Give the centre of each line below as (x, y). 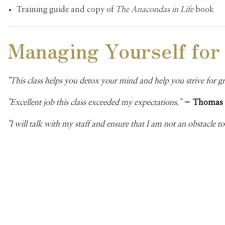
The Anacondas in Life (155, 10)
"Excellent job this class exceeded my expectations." (94, 103)
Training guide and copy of (66, 10)
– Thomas (203, 103)
